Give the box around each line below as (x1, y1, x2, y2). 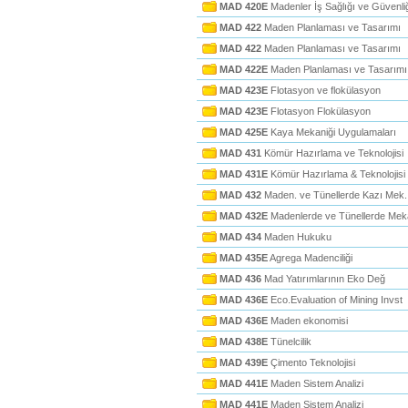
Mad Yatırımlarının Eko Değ (261, 273, 385, 284)
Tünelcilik (268, 336, 311, 347)
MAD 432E (219, 210, 268, 221)
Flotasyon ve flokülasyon (268, 85, 381, 96)
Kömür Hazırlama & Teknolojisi (268, 168, 405, 179)
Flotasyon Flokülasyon (268, 106, 371, 117)
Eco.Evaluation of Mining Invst (268, 294, 403, 305)
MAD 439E (219, 357, 268, 368)
